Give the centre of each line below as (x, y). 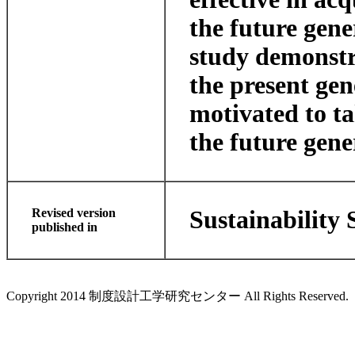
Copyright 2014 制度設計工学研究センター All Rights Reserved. (177, 296)
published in (65, 227)
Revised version (74, 213)
